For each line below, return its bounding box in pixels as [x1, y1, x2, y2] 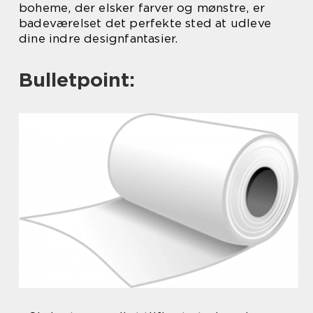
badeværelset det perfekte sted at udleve [19, 16, 272, 30]
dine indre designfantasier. [19, 31, 178, 45]
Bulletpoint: [19, 68, 135, 92]
